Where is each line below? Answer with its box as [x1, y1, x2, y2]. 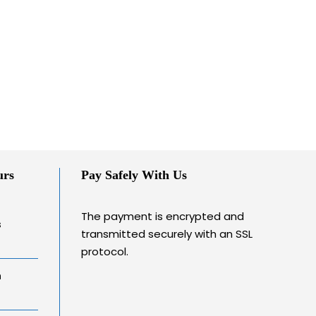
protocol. [80, 244, 128, 259]
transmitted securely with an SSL [80, 226, 253, 241]
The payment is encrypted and [80, 209, 244, 224]
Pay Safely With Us [80, 168, 187, 182]
